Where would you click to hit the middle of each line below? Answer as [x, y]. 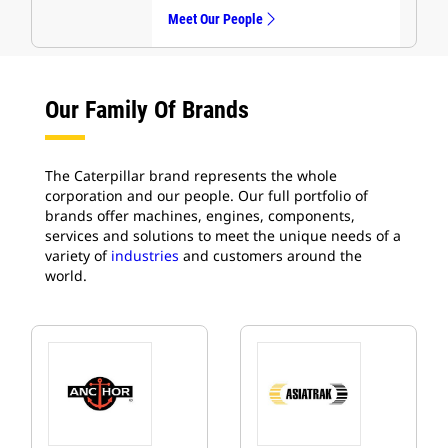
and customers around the [270, 255]
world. [66, 275]
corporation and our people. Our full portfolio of [206, 195]
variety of [78, 255]
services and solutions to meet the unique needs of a [223, 235]
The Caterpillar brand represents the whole [191, 175]
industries [145, 255]
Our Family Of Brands [147, 110]
